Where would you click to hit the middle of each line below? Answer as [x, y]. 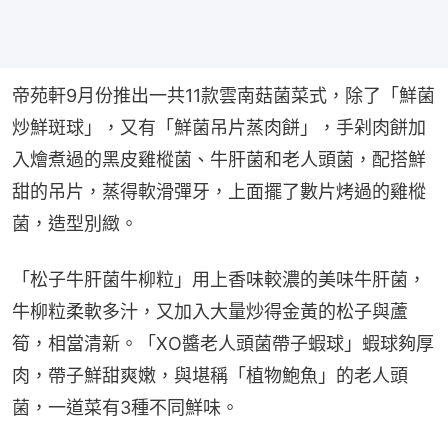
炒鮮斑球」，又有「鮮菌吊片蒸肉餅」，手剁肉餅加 [219, 128]
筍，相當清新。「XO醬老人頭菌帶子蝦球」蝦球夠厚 [223, 344]
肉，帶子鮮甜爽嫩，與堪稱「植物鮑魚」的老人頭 [210, 376]
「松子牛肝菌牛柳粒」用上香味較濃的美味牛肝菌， [219, 280]
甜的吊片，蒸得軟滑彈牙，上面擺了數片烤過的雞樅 [219, 192]
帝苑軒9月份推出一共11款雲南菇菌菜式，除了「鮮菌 [223, 96]
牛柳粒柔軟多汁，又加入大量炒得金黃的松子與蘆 [210, 312]
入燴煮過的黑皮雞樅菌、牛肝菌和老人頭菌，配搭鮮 [219, 160]
